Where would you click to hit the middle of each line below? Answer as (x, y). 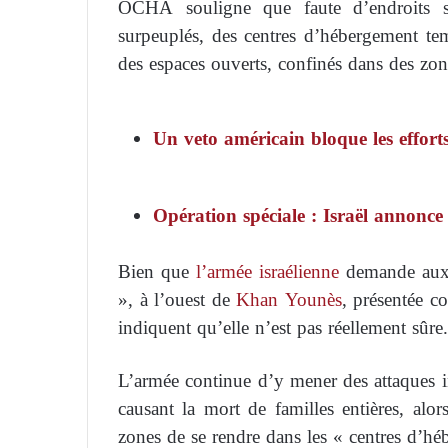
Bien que (157, 271)
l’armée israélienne (267, 271)
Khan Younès (289, 299)
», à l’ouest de (177, 299)
